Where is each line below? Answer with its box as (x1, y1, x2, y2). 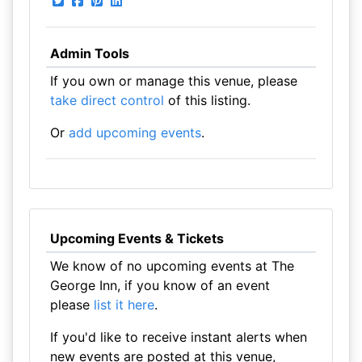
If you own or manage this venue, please (49, 73, 297, 89)
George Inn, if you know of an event (49, 277, 270, 293)
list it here (93, 297, 154, 313)
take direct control (49, 92, 164, 108)
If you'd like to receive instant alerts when (49, 329, 307, 345)
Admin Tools (49, 45, 129, 61)
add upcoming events (68, 124, 201, 141)
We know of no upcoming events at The (49, 258, 294, 274)
